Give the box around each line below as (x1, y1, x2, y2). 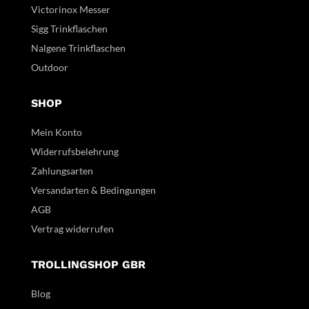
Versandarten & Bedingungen (30, 183, 156, 196)
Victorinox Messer (30, 3, 110, 15)
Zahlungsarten (30, 164, 93, 177)
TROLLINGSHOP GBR (30, 257, 146, 271)
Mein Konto (30, 126, 82, 138)
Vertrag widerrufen (30, 222, 114, 235)
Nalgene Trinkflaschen (30, 41, 126, 54)
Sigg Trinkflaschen (30, 22, 108, 34)
